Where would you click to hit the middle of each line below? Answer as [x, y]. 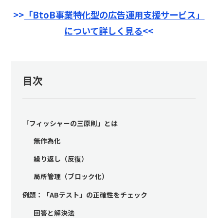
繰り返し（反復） [61, 158]
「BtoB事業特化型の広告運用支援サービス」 [114, 14]
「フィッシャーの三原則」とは [70, 123]
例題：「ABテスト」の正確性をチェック [85, 195]
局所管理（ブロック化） [71, 176]
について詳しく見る [104, 30]
